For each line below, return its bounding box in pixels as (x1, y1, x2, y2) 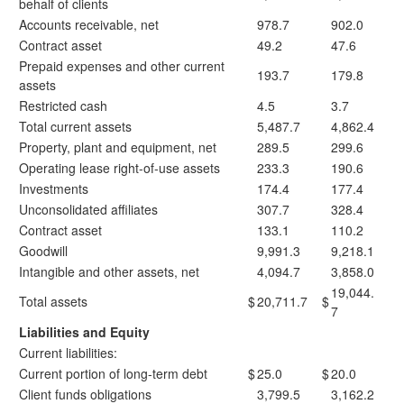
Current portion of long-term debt (19, 364, 207, 382)
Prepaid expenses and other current (19, 57, 225, 75)
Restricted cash (19, 96, 107, 115)
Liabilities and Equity (19, 323, 150, 341)
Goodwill (19, 242, 68, 260)
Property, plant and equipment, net (19, 138, 216, 156)
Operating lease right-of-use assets (19, 159, 220, 177)
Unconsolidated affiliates (19, 200, 158, 218)
